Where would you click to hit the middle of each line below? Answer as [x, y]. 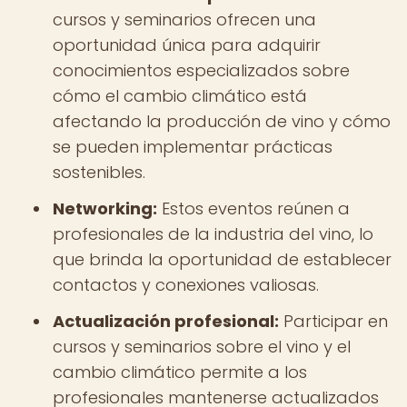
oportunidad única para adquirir [187, 45]
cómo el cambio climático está [180, 96]
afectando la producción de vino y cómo [222, 121]
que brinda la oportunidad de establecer [222, 259]
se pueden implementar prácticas [193, 147]
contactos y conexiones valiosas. [186, 285]
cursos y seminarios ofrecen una [184, 20]
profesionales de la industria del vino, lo [213, 234]
